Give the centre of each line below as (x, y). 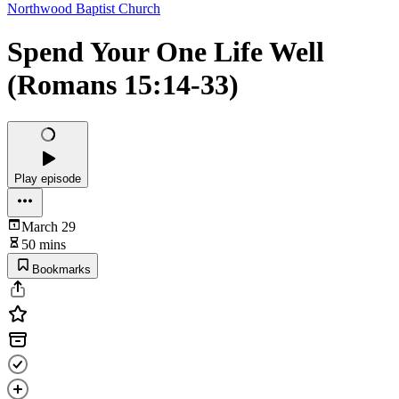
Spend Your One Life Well (166, 52)
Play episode (48, 178)
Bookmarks (61, 269)
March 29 (49, 226)
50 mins (44, 244)
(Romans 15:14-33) (123, 85)
